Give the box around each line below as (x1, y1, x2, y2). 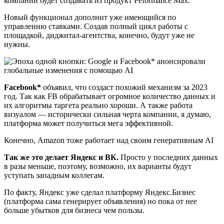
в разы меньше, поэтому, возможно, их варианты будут (4, 161, 191, 170)
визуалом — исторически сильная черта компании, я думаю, (4, 109, 211, 118)
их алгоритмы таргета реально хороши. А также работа (4, 100, 192, 109)
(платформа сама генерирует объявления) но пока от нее (4, 196, 197, 205)
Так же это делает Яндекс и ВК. (4, 152, 118, 161)
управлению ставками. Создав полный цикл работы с (4, 21, 188, 30)
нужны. (4, 39, 30, 48)
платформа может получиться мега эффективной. (4, 118, 173, 127)
